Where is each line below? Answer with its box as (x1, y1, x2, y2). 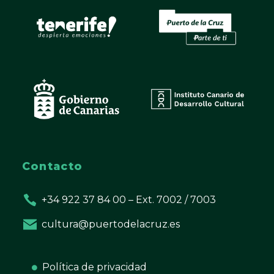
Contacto (21, 160, 83, 173)
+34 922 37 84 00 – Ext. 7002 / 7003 (42, 194, 217, 206)
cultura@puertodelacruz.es (42, 218, 180, 231)
